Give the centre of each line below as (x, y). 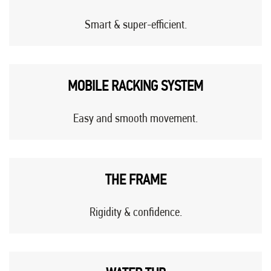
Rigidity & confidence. (135, 212)
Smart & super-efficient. (135, 24)
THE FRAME (135, 180)
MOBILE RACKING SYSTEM (135, 86)
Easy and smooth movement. (135, 118)
